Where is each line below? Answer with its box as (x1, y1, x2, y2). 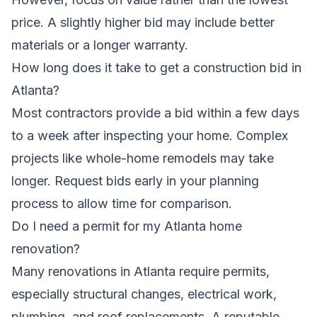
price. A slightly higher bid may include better (11, 14, 275, 30)
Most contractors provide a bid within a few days (11, 105, 299, 120)
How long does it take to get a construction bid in (11, 59, 301, 75)
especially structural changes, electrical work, (11, 286, 277, 301)
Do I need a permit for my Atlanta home (11, 218, 242, 234)
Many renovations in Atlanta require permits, (11, 263, 270, 279)
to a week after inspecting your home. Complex (11, 127, 288, 143)
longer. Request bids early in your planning (11, 173, 259, 188)
